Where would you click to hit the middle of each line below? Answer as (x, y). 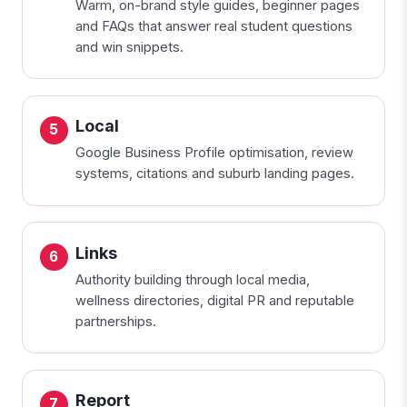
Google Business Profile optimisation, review (214, 153)
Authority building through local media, (192, 279)
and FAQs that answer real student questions (213, 26)
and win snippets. (129, 47)
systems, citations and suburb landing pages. (214, 174)
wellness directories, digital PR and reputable (214, 300)
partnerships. (115, 321)
